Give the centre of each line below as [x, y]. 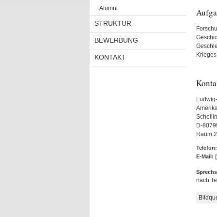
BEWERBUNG [116, 40]
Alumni [108, 8]
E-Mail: [205, 156]
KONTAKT [110, 57]
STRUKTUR [113, 23]
